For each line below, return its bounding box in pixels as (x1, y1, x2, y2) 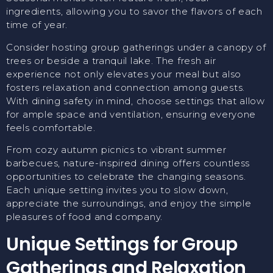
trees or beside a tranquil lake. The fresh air (6, 54, 216, 66)
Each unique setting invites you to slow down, (6, 184, 229, 196)
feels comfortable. (6, 121, 96, 133)
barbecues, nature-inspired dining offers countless (6, 157, 250, 169)
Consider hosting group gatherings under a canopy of (6, 41, 266, 53)
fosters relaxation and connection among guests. (6, 81, 245, 93)
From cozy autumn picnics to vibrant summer (6, 144, 227, 156)
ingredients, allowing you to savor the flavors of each (6, 5, 263, 18)
